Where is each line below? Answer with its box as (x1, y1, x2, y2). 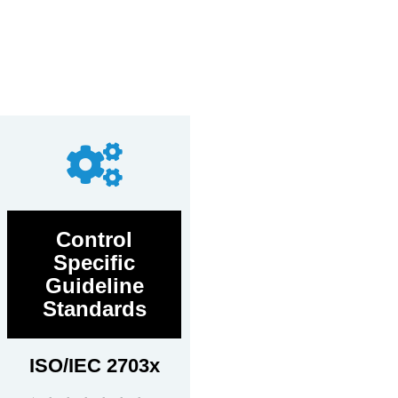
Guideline (44, 274, 144, 298)
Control (56, 227, 132, 252)
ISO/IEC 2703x (28, 354, 160, 378)
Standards (42, 297, 147, 322)
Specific (53, 251, 135, 275)
